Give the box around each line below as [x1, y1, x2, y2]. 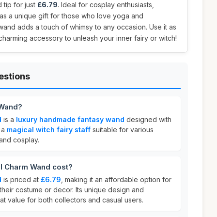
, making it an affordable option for [61, 175, 171, 184]
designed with [124, 115, 171, 124]
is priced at [1, 175, 41, 184]
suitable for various [91, 125, 154, 134]
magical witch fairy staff [7, 125, 91, 134]
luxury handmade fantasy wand [16, 115, 124, 124]
